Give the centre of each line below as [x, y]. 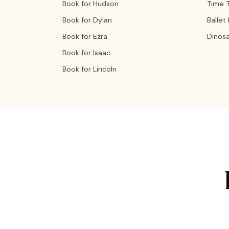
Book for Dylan [87, 20]
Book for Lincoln [89, 69]
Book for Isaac [86, 53]
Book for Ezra [85, 36]
